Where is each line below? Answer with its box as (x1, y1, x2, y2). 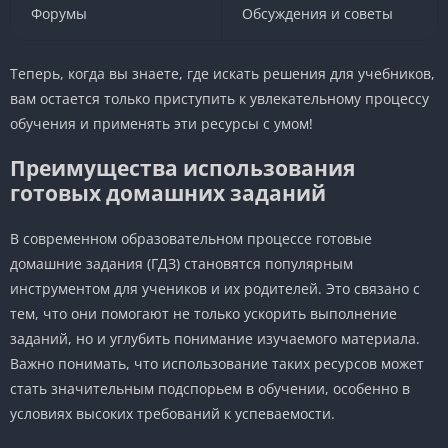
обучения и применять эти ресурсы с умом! (10, 113, 313, 133)
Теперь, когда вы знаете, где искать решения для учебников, (10, 63, 435, 83)
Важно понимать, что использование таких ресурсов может (10, 353, 424, 373)
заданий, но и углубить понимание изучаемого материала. (10, 328, 420, 348)
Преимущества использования (10, 153, 355, 182)
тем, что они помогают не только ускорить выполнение (10, 303, 397, 323)
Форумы (30, 3, 87, 23)
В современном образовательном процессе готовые (10, 228, 372, 248)
